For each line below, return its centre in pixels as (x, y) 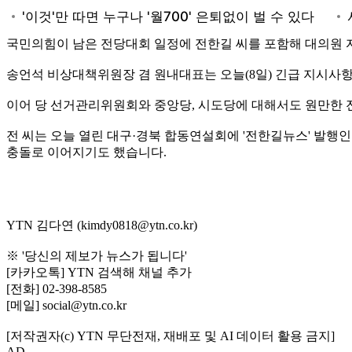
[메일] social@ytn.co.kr (66, 305)
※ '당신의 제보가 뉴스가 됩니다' (97, 255)
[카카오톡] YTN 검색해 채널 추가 (99, 272)
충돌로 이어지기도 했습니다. (86, 152)
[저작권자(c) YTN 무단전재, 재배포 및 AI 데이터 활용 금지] (170, 335)
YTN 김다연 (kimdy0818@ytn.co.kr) (102, 225)
